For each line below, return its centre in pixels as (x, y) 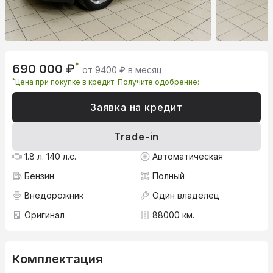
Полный (168, 176)
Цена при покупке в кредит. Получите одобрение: (107, 82)
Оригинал (44, 215)
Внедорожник (54, 196)
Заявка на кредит (136, 108)
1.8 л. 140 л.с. (50, 157)
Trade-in (136, 137)
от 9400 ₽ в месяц (122, 70)
